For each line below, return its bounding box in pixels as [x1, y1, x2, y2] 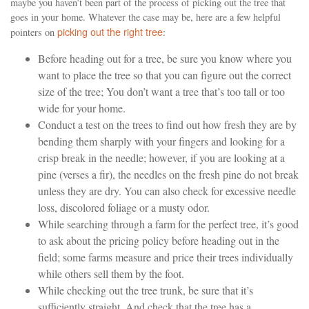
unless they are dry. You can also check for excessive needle [38, 183, 296, 198]
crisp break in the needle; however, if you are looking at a [38, 150, 285, 165]
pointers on [10, 26, 57, 39]
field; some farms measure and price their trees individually [38, 250, 293, 264]
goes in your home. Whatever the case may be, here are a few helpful [10, 10, 281, 23]
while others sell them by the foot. [38, 266, 184, 281]
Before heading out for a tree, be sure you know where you [38, 51, 292, 66]
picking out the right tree [57, 24, 163, 39]
